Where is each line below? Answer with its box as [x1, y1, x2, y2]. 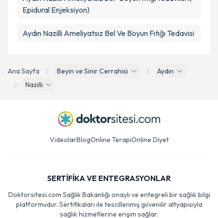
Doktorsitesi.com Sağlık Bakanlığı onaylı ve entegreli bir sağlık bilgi [8, 190, 210, 199]
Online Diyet [131, 135, 169, 144]
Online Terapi [90, 135, 131, 144]
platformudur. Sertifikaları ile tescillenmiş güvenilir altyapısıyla [16, 200, 202, 209]
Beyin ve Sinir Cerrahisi [57, 67, 128, 75]
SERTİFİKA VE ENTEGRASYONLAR [47, 173, 171, 183]
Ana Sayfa [8, 67, 39, 75]
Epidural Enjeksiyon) [22, 5, 90, 15]
